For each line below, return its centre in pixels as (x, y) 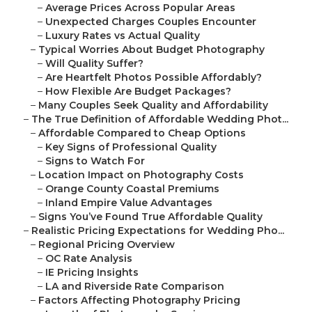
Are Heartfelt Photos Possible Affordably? (154, 78)
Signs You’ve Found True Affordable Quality (150, 217)
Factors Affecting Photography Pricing (139, 301)
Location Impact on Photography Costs (141, 175)
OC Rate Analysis (89, 259)
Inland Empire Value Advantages (129, 203)
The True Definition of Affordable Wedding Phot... (160, 119)
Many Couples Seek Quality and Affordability (153, 106)
